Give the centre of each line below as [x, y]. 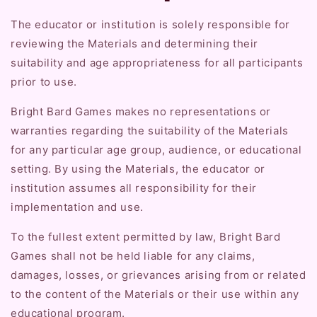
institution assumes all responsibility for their [134, 188]
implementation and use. [77, 207]
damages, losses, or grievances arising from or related [158, 275]
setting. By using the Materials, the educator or [138, 168]
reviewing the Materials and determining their [135, 43]
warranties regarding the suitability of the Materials [150, 130]
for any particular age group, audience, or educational [156, 149]
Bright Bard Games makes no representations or [141, 111]
